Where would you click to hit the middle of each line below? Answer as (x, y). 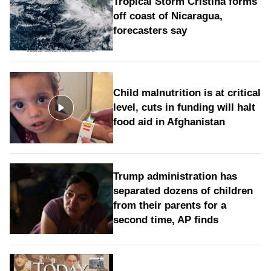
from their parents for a (169, 206)
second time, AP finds (165, 220)
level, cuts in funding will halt (184, 107)
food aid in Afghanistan (169, 122)
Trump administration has (175, 177)
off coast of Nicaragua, (168, 16)
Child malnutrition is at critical (187, 93)
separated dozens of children (183, 191)
